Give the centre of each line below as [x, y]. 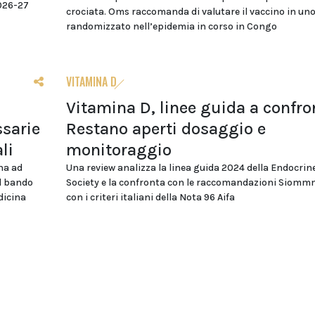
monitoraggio [118, 149]
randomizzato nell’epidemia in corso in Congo [171, 26]
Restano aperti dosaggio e [166, 128]
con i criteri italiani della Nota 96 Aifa [150, 197]
